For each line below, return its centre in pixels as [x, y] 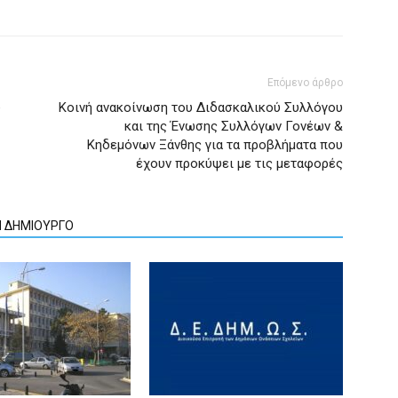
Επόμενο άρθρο [305, 83]
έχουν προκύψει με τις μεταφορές [239, 163]
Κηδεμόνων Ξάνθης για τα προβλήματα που [215, 145]
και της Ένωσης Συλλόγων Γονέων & [234, 126]
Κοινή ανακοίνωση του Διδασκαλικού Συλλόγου [201, 107]
